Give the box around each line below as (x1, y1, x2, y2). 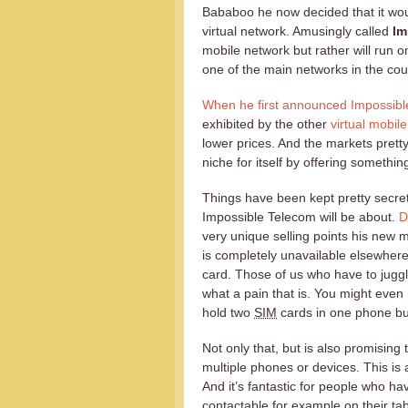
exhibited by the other (202, 117, 331, 131)
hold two (202, 305, 254, 320)
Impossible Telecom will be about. (202, 209, 399, 224)
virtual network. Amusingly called (202, 24, 393, 38)
